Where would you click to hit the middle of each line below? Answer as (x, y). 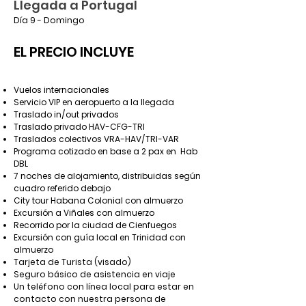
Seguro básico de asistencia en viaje (95, 274)
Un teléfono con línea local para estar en (104, 287)
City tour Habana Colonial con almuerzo (98, 200)
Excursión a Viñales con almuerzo (84, 213)
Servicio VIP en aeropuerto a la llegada (94, 102)
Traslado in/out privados (66, 114)
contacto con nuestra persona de (90, 299)
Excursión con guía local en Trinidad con (100, 237)
